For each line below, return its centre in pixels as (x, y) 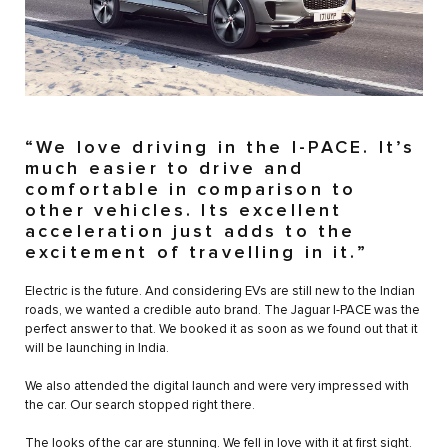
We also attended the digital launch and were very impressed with (217, 386)
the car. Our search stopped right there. (140, 405)
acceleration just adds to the (190, 231)
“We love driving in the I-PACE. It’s (220, 147)
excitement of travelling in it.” (196, 252)
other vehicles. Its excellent (184, 210)
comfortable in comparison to (191, 189)
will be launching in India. (97, 348)
